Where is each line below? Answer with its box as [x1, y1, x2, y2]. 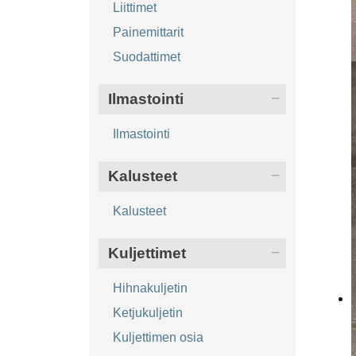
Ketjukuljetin [112, 306, 183, 320]
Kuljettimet [107, 245, 186, 262]
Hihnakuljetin [112, 281, 188, 296]
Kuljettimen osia [112, 331, 203, 345]
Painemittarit [112, 25, 184, 40]
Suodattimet [112, 50, 180, 64]
